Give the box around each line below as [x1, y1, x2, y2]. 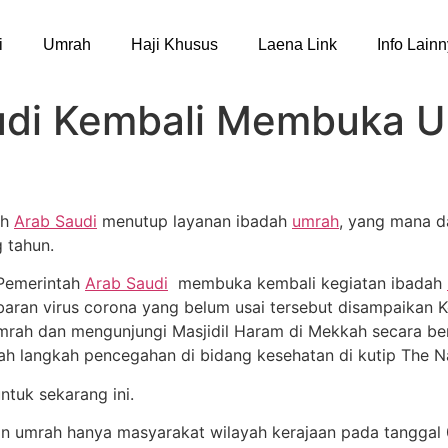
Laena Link [258, 35, 337, 53]
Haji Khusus [131, 35, 218, 53]
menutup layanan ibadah [97, 211, 292, 231]
